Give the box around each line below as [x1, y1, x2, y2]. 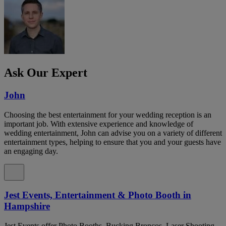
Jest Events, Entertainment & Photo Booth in [4, 190, 191, 201]
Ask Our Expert [4, 66, 87, 79]
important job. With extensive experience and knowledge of [4, 119, 193, 128]
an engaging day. [4, 146, 58, 155]
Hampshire [4, 201, 50, 212]
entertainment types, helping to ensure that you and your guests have [4, 137, 221, 146]
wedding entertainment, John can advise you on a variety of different [4, 128, 222, 137]
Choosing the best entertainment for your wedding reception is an [4, 110, 211, 119]
